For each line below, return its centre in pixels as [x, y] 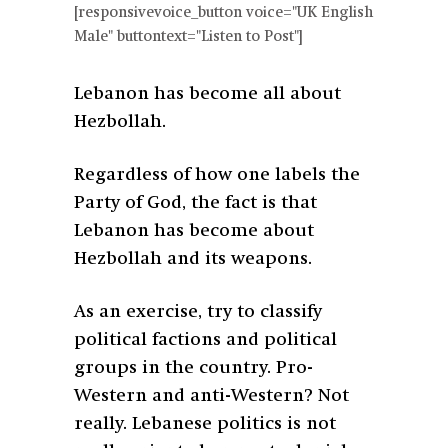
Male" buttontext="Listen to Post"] [188, 37]
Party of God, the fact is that [195, 202]
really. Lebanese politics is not [205, 423]
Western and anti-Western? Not [211, 395]
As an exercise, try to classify [198, 311]
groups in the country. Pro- [193, 367]
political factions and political [205, 339]
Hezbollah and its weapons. [195, 258]
